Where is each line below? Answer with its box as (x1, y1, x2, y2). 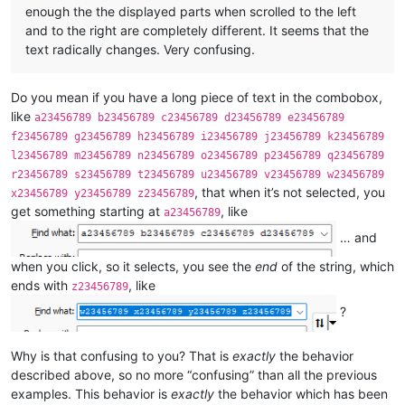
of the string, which (278, 258, 394, 274)
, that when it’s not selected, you (194, 184, 385, 201)
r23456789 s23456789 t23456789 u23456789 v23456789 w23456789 (11, 168, 384, 182)
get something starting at (11, 203, 164, 220)
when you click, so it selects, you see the (11, 258, 255, 274)
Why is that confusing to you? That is (11, 347, 232, 363)
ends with (11, 277, 71, 293)
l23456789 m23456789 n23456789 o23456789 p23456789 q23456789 (11, 149, 384, 163)
